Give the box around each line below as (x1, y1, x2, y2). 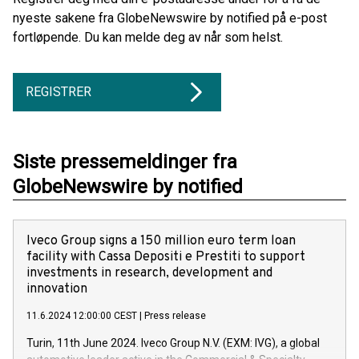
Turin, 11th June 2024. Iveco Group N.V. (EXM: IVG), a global (26, 337, 320, 349)
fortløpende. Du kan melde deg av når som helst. (13, 30, 283, 45)
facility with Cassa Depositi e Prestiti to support (26, 249, 305, 265)
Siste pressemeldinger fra (13, 151, 237, 173)
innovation (26, 281, 87, 297)
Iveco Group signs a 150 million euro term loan (26, 233, 296, 249)
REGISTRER (26, 84, 91, 99)
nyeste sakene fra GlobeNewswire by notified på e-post (13, 10, 327, 26)
